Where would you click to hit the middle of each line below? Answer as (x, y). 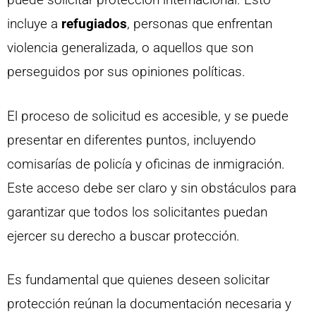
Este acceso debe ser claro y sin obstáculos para (152, 188)
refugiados (94, 24)
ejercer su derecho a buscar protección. (123, 236)
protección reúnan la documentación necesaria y (149, 304)
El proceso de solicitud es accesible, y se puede (148, 116)
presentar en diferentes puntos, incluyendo (132, 140)
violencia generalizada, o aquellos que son (130, 48)
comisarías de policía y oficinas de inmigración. (146, 164)
